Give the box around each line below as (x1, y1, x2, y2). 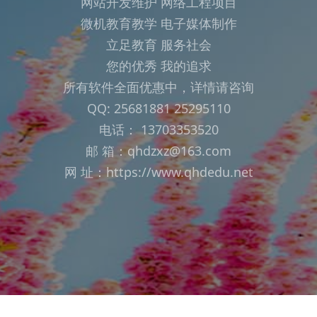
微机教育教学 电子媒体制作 (80, 14, 237, 32)
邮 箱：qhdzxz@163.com (86, 142, 231, 159)
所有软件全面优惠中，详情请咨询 (63, 78, 254, 96)
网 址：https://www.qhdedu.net (64, 163, 253, 180)
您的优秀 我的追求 (105, 57, 212, 74)
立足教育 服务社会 (105, 35, 212, 53)
